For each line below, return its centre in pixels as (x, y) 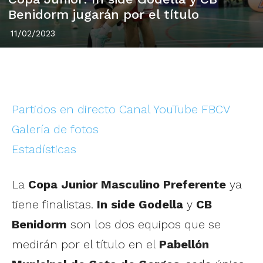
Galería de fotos (55, 129)
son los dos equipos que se (144, 225)
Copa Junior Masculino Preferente (127, 185)
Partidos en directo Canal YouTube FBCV (121, 109)
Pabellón (184, 245)
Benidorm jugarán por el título (104, 15)
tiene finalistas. (54, 205)
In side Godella (140, 205)
